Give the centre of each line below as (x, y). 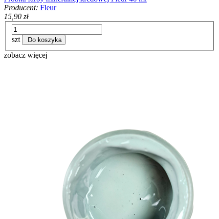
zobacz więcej (26, 55)
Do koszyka (45, 40)
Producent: (21, 7)
